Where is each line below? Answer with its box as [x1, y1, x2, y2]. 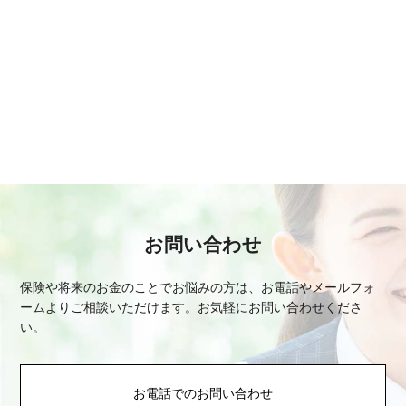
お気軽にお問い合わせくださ [198, 300, 363, 315]
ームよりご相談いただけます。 [20, 300, 198, 315]
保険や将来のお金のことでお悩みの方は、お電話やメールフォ [20, 280, 376, 295]
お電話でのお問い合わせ [133, 386, 273, 401]
